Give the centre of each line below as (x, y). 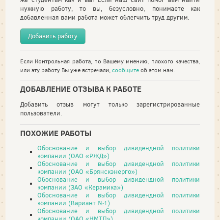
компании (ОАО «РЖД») (73, 156)
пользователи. (41, 113)
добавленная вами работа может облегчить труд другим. (105, 17)
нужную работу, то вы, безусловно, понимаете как (110, 8)
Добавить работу (53, 36)
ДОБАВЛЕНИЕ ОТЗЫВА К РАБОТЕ (81, 89)
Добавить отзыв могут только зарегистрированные (110, 105)
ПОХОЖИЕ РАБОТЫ (56, 133)
